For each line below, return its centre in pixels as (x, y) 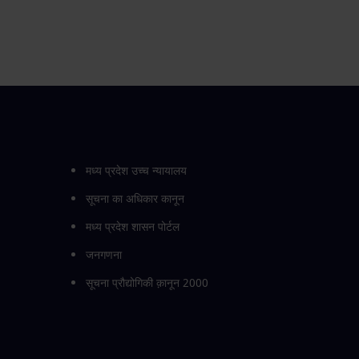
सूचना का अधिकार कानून (135, 199)
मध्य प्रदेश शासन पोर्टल (133, 227)
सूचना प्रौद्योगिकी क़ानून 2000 (147, 283)
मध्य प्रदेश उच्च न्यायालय (137, 171)
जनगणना (104, 255)
